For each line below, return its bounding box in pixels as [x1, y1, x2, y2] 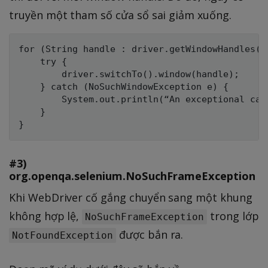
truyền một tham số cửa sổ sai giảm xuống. [9, 7, 232, 22]
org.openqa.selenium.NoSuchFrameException [9, 167, 255, 183]
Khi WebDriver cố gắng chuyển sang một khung [9, 190, 252, 205]
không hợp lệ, [9, 208, 83, 223]
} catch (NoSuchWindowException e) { [19, 81, 229, 92]
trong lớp [207, 208, 259, 223]
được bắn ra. [116, 227, 184, 242]
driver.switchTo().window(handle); [19, 68, 239, 80]
